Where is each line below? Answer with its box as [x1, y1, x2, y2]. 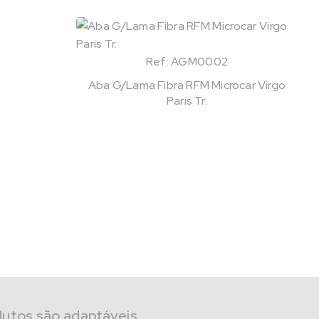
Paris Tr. [167, 93, 207, 109]
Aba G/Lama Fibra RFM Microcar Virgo [88, 78, 286, 93]
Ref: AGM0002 [145, 54, 229, 70]
